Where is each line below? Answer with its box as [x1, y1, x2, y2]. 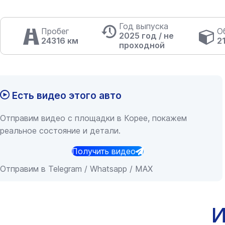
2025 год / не [119, 31, 174, 41]
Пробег [41, 26, 70, 36]
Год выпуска [119, 21, 169, 31]
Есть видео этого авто [10, 89, 122, 101]
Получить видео [71, 146, 136, 156]
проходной [119, 40, 165, 50]
